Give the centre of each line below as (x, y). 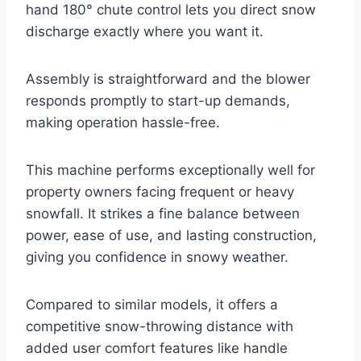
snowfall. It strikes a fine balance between (163, 214)
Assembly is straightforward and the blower (168, 79)
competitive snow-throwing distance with (160, 327)
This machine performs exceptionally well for (170, 170)
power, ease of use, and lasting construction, (171, 236)
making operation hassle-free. (123, 123)
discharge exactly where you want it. (145, 32)
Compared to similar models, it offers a (152, 305)
